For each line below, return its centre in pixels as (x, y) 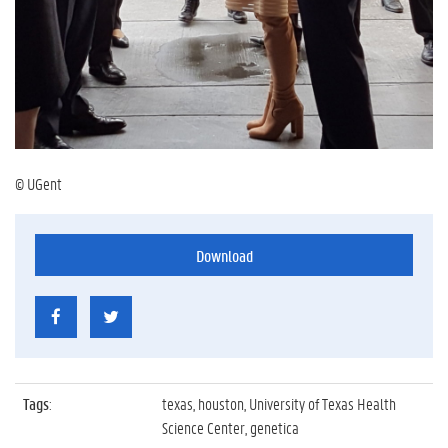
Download (224, 255)
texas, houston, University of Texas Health (279, 403)
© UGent (38, 183)
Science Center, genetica (230, 427)
